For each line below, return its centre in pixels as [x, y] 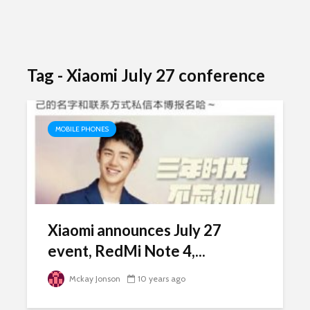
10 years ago [162, 279]
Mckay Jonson [94, 279]
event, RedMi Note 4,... [127, 251]
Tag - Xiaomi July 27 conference [146, 75]
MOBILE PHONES [82, 129]
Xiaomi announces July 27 [135, 230]
